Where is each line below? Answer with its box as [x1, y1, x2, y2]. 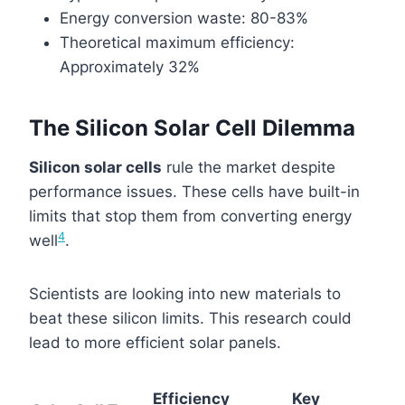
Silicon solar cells [29, 157, 162, 176]
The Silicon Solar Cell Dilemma [29, 114, 355, 141]
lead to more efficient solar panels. [29, 333, 281, 352]
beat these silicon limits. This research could [29, 308, 352, 327]
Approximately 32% [60, 57, 200, 76]
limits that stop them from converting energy [29, 206, 352, 225]
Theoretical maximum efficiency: [60, 33, 295, 52]
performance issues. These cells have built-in [29, 182, 360, 201]
